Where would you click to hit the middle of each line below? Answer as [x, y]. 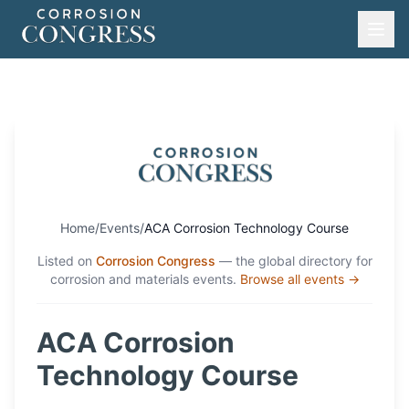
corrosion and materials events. [143, 279]
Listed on [64, 261]
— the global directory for [295, 261]
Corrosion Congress [155, 261]
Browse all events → [299, 279]
